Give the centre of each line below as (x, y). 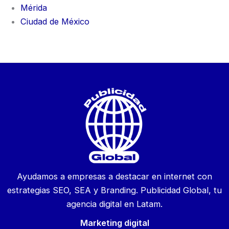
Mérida (34, 8)
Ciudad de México (55, 22)
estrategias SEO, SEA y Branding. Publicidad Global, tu (114, 190)
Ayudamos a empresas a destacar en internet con (114, 177)
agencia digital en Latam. (114, 204)
